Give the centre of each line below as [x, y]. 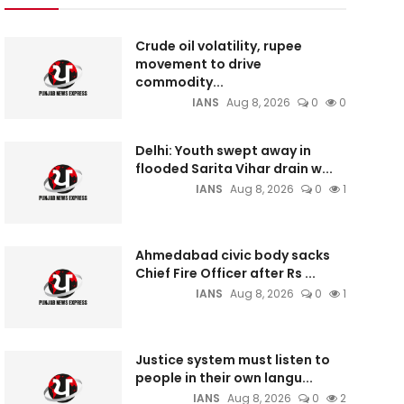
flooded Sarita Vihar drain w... [234, 169]
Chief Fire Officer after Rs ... [225, 273]
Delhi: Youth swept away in [223, 151]
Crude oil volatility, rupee [218, 46]
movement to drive [198, 64]
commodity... [179, 82]
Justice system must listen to [232, 360]
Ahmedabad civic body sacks [232, 255]
